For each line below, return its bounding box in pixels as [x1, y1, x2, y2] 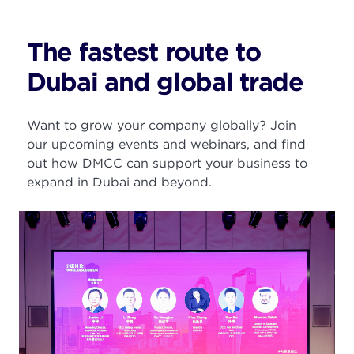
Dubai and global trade [27, 66, 303, 97]
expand [27, 175, 77, 190]
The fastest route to [27, 36, 261, 67]
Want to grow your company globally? [27, 118, 270, 133]
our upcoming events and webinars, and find [27, 137, 306, 152]
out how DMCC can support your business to [27, 156, 307, 171]
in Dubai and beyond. [77, 175, 212, 190]
